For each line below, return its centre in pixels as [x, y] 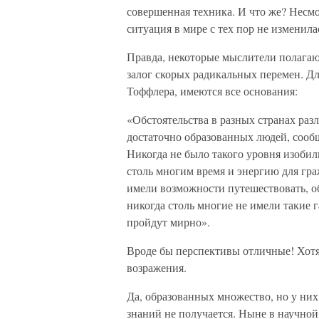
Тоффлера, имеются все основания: [212, 91]
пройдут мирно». [168, 222]
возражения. [157, 267]
